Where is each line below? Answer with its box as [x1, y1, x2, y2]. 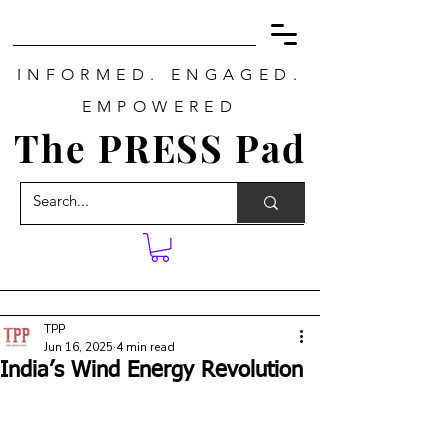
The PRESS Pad [14, 123, 306, 172]
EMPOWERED [81, 97, 239, 116]
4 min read [116, 338, 175, 355]
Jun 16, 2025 [44, 338, 113, 355]
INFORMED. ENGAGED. [16, 65, 304, 84]
